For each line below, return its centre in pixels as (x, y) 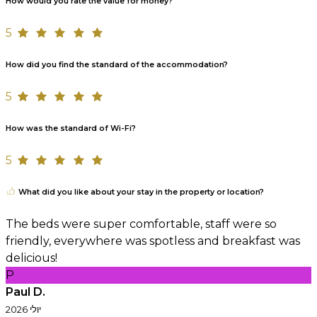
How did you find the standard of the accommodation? (117, 64)
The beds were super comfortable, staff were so (141, 224)
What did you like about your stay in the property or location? (140, 192)
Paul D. (25, 292)
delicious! (31, 258)
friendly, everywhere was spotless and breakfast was (153, 241)
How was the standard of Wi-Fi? (71, 128)
